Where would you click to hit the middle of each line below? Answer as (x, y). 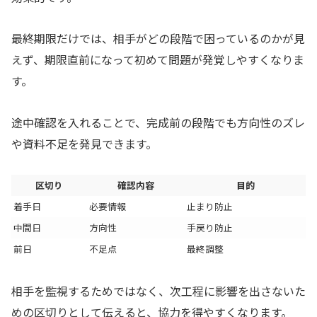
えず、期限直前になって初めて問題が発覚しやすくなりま (158, 60)
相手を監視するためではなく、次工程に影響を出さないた (158, 290)
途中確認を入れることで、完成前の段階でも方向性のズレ (158, 123)
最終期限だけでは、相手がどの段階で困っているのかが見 (158, 39)
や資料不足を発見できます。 (84, 144)
